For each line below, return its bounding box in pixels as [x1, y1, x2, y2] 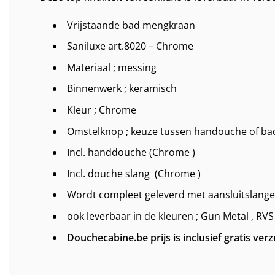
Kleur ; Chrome [66, 103, 136, 117]
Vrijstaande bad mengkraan [66, 18, 195, 32]
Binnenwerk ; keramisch [66, 82, 177, 96]
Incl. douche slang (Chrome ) [66, 166, 201, 180]
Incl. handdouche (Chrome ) [66, 145, 195, 160]
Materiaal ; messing [66, 60, 157, 74]
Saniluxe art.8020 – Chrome [66, 39, 193, 53]
